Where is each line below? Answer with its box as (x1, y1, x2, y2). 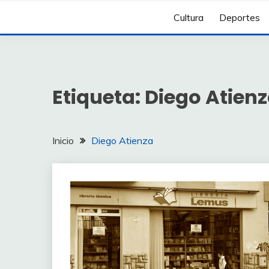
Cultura (174, 11, 204, 24)
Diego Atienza (91, 134, 153, 147)
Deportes (219, 11, 261, 24)
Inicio (52, 134, 74, 147)
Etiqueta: (52, 83, 145, 110)
